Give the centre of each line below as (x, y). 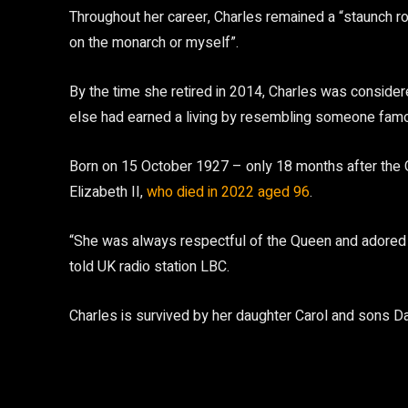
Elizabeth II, (108, 192)
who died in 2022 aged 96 (228, 192)
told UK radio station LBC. (149, 267)
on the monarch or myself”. (154, 43)
